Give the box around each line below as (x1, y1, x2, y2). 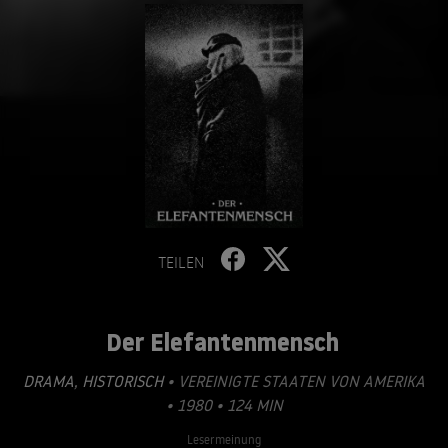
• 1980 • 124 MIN (165, 395, 283, 415)
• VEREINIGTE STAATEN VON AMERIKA (163, 371, 425, 391)
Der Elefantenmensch (106, 325, 339, 359)
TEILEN (158, 252, 204, 272)
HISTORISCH (78, 371, 163, 391)
